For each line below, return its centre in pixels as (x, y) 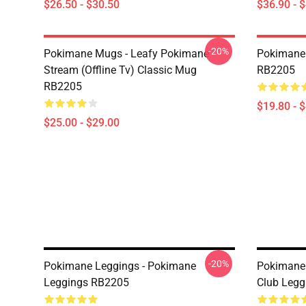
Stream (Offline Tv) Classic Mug (120, 70)
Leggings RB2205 (86, 282)
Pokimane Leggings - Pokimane (120, 266)
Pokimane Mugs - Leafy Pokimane (126, 54)
